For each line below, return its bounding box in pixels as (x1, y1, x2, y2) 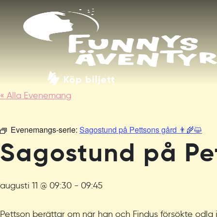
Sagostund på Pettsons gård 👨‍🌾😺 (79, 124, 202, 135)
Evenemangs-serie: (11, 124, 79, 135)
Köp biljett (63, 73, 115, 86)
